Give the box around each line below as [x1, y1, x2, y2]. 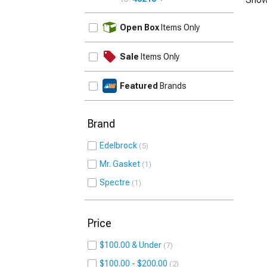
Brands [158, 81, 187, 91]
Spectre [100, 178, 130, 187]
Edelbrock [100, 141, 137, 150]
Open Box [120, 23, 159, 32]
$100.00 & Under [100, 240, 162, 250]
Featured [120, 81, 158, 91]
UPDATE [197, 15, 231, 26]
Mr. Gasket [100, 159, 140, 169]
